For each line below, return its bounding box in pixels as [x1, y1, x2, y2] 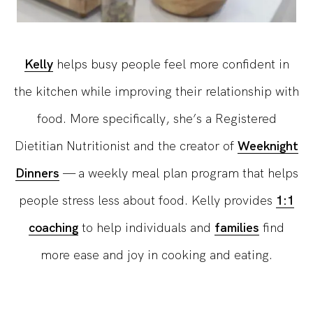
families [214, 219, 259, 235]
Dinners [15, 164, 59, 181]
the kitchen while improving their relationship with [14, 82, 299, 99]
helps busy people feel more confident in [52, 55, 289, 72]
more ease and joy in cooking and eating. [41, 246, 272, 263]
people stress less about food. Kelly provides [19, 191, 276, 208]
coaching [29, 219, 78, 235]
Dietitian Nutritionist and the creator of [15, 137, 238, 154]
